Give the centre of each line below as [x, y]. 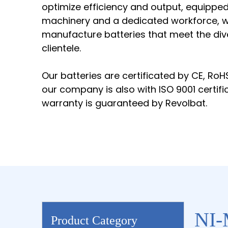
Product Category [94, 220]
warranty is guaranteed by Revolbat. [124, 103]
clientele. [61, 48]
